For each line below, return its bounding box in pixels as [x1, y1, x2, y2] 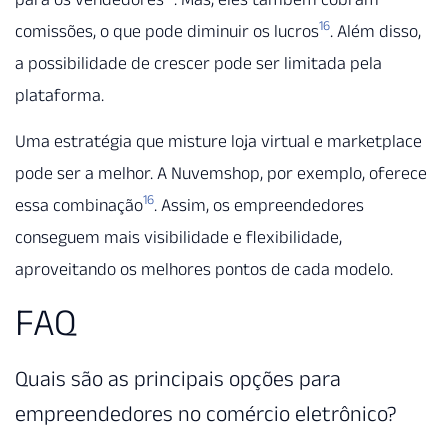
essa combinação [15, 195, 143, 216]
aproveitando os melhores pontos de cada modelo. [15, 259, 393, 280]
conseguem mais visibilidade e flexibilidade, [15, 227, 342, 248]
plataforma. [15, 84, 104, 105]
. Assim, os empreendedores [154, 195, 364, 216]
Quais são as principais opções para [15, 366, 341, 391]
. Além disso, [330, 20, 421, 41]
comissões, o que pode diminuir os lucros [15, 20, 319, 41]
